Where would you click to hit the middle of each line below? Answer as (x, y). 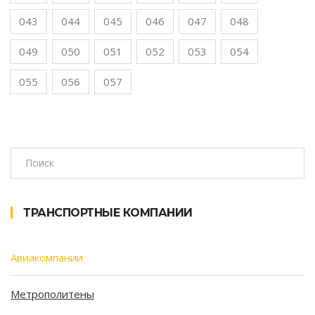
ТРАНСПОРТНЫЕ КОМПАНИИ (108, 212)
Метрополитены (52, 294)
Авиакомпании (47, 257)
